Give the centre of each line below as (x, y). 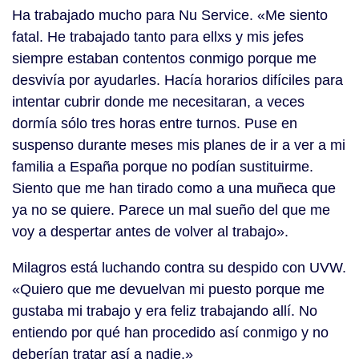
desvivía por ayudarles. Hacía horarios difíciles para (177, 81)
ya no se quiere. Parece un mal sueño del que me (171, 210)
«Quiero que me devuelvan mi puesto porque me (168, 290)
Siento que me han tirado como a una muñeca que (174, 189)
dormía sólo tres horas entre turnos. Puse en (155, 124)
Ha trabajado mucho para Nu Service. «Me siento (170, 16)
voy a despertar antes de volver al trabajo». (150, 232)
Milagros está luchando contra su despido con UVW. (179, 268)
